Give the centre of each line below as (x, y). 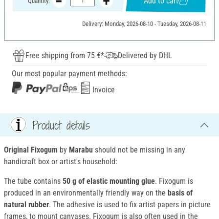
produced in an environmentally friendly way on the (85, 193)
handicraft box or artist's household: (61, 162)
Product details (61, 125)
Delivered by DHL (145, 56)
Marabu (81, 150)
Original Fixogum (31, 150)
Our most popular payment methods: (69, 74)
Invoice (103, 90)
